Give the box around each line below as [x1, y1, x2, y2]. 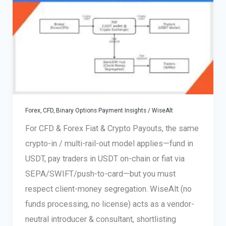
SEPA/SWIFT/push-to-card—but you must [25, 169, 176, 179]
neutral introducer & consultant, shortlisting [25, 214, 176, 224]
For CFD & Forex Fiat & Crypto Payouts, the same [25, 124, 199, 134]
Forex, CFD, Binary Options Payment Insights [25, 107, 146, 115]
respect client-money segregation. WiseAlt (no [25, 184, 192, 194]
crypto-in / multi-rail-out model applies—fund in [25, 139, 193, 149]
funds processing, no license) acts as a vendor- [25, 199, 194, 209]
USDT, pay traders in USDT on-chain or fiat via [25, 154, 185, 164]
